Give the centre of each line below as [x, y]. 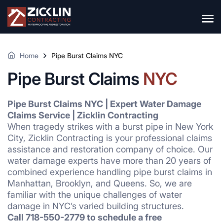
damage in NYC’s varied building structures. [96, 206]
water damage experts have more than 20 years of [109, 161]
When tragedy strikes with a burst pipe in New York [110, 127]
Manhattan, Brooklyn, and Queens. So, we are [100, 183]
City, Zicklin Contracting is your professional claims [110, 138]
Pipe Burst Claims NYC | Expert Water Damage [104, 104]
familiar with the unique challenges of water [95, 195]
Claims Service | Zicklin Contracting [83, 115]
